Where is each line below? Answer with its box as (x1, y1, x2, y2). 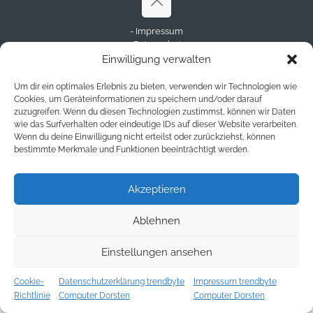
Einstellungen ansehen (101, 245, 212, 259)
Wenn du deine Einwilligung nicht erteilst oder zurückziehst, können (14, 132, 275, 142)
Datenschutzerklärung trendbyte (59, 277, 185, 286)
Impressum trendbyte (193, 277, 277, 286)
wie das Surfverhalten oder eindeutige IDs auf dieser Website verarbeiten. (14, 119, 298, 129)
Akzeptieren (127, 182, 186, 196)
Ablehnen (133, 214, 180, 227)
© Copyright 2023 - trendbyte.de (88, 79, 225, 89)
